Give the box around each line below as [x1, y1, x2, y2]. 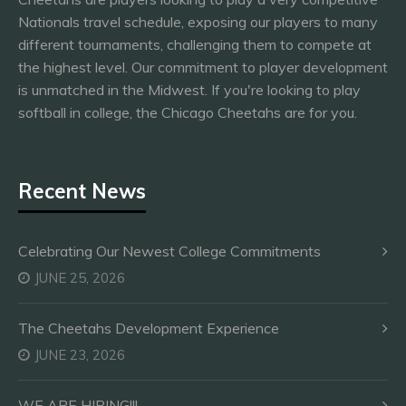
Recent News [18, 179, 146, 204]
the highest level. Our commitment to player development [18, 58, 388, 76]
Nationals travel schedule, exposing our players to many [18, 13, 378, 31]
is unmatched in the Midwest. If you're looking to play [18, 81, 361, 99]
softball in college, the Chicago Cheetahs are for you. [18, 103, 357, 121]
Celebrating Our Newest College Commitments [18, 242, 321, 260]
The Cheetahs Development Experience [18, 319, 279, 337]
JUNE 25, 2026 [34, 269, 125, 286]
